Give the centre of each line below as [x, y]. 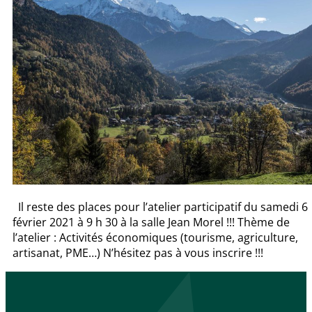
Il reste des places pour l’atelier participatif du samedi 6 [160, 207]
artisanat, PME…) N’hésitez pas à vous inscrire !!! [138, 253]
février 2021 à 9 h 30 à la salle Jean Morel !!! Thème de [151, 223]
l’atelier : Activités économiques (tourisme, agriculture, [155, 238]
